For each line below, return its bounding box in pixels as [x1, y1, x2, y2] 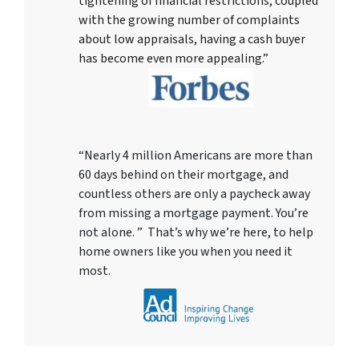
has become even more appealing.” [79, 49, 268, 67]
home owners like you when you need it [79, 242, 292, 260]
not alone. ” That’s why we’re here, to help [79, 223, 313, 241]
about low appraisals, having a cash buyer [79, 30, 305, 48]
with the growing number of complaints [79, 10, 300, 29]
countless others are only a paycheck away [79, 184, 310, 203]
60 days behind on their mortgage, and [79, 165, 288, 184]
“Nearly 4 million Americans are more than [79, 146, 313, 164]
